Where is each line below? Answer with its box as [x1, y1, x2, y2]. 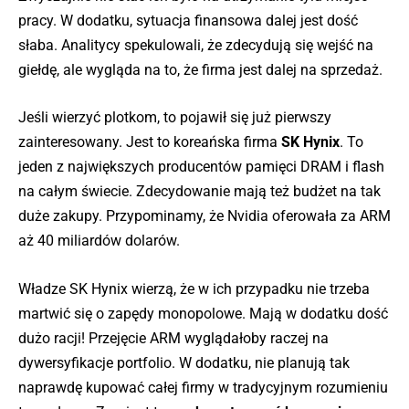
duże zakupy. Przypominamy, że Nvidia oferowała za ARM [18, 207, 391, 225]
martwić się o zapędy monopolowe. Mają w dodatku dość [18, 304, 388, 322]
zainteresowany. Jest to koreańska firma [18, 133, 281, 152]
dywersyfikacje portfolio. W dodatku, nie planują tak [18, 353, 350, 372]
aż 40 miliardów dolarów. [18, 232, 180, 250]
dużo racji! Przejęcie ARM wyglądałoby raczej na [18, 329, 329, 347]
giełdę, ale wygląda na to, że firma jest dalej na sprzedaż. [18, 60, 383, 79]
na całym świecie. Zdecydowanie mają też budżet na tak [18, 183, 381, 201]
